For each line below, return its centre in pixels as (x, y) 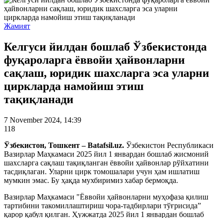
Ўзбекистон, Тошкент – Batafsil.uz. (65, 145)
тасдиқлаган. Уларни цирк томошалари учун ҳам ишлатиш (102, 171)
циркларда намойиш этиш (74, 86)
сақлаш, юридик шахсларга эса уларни (107, 73)
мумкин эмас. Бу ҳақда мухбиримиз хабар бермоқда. (91, 180)
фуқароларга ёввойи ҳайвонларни (94, 60)
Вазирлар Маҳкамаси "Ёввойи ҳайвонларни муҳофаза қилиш (106, 197)
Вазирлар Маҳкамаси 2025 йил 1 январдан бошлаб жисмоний (106, 154)
